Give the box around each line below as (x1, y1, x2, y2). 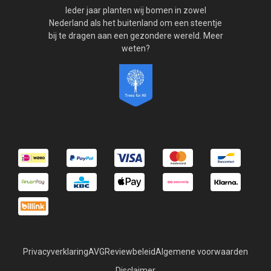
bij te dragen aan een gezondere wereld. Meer (48, 31, 223, 41)
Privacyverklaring (23, 247, 88, 257)
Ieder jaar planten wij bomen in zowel (65, 5, 206, 16)
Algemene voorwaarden (155, 247, 248, 257)
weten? (121, 44, 150, 54)
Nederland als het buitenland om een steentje (49, 18, 222, 28)
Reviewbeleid (105, 247, 155, 257)
